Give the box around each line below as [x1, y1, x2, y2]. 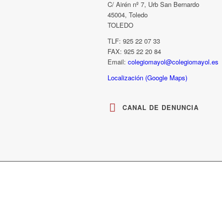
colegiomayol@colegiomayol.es [128, 56, 219, 66]
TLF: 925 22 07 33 [108, 36, 160, 46]
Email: [108, 56, 128, 66]
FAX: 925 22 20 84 [108, 46, 161, 56]
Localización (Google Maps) [108, 72, 187, 82]
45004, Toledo [108, 9, 148, 19]
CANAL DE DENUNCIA [122, 102, 199, 112]
